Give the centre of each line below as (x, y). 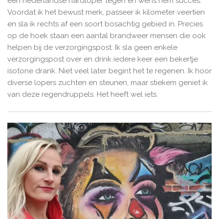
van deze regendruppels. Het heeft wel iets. (83, 95)
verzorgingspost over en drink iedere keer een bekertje (103, 59)
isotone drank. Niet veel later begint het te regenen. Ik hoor (109, 71)
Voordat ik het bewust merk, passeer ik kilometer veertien (106, 12)
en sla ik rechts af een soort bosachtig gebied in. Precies (105, 24)
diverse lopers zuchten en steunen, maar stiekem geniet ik (108, 83)
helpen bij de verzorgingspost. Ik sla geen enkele (92, 48)
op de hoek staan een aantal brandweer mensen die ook (107, 36)
